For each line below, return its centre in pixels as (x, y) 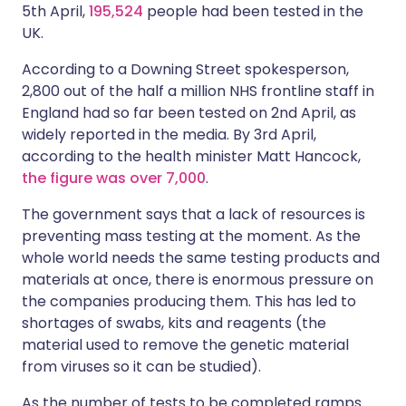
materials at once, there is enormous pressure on (198, 280)
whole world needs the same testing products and (201, 258)
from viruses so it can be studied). (141, 367)
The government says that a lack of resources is (193, 214)
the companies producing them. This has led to (189, 301)
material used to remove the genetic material (185, 345)
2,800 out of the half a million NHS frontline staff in (198, 91)
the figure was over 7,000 (114, 178)
